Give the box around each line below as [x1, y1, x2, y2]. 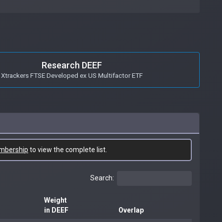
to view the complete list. [28, 145, 107, 154]
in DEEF [44, 206, 68, 214]
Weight [44, 196, 67, 204]
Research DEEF [41, 59, 102, 70]
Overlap [118, 206, 144, 214]
